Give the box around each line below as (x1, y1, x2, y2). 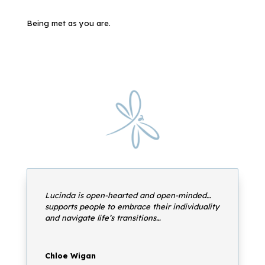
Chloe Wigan (44, 250, 96, 260)
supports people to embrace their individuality (44, 201, 219, 211)
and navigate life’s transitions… (44, 212, 161, 222)
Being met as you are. (26, 18, 111, 28)
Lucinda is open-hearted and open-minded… (44, 190, 211, 200)
